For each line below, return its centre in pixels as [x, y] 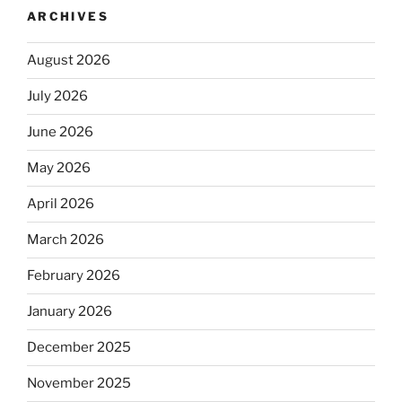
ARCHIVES [68, 17]
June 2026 [60, 132]
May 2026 [59, 168]
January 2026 [70, 312]
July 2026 [57, 96]
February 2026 [74, 276]
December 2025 [79, 348]
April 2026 [61, 204]
